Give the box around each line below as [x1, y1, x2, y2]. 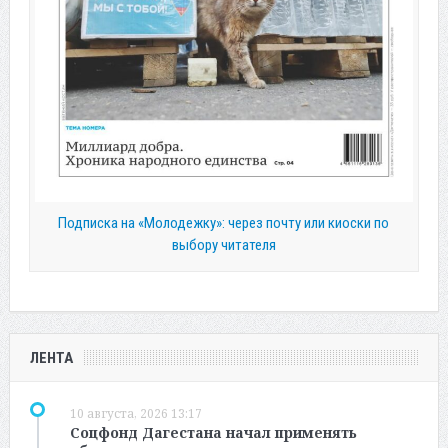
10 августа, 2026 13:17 [69, 404, 202, 422]
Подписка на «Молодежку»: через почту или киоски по [58, 213, 390, 232]
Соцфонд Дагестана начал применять [69, 422, 357, 442]
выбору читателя [171, 235, 276, 254]
